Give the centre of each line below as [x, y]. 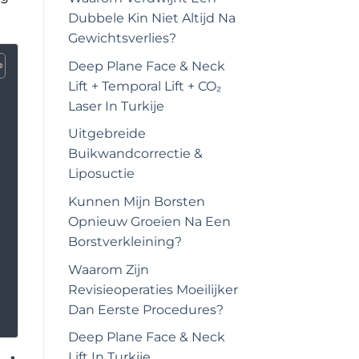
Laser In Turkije [116, 106]
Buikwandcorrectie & [135, 154]
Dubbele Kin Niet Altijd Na [151, 18]
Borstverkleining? [125, 242]
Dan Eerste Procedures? [145, 309]
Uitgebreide [107, 134]
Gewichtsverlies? [122, 38]
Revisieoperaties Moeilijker [153, 289]
